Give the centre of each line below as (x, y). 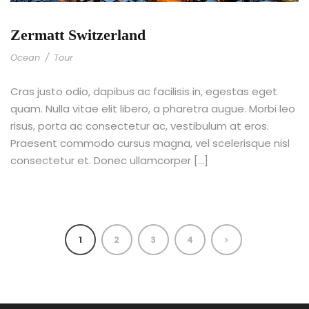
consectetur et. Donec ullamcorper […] (109, 160)
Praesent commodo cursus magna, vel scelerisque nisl (150, 143)
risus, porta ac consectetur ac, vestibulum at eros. (140, 126)
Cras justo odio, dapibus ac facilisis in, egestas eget (144, 91)
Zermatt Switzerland (78, 34)
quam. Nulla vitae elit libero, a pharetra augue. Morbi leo (153, 108)
